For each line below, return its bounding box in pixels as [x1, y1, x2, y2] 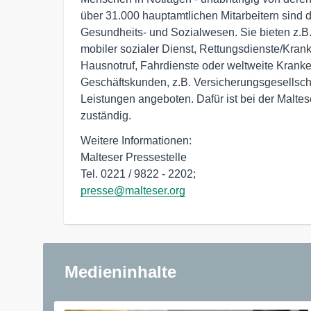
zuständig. [81, 110, 131, 122]
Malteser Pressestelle [81, 151, 187, 164]
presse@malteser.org [81, 185, 185, 197]
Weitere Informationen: [81, 135, 192, 147]
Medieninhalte [65, 262, 176, 282]
